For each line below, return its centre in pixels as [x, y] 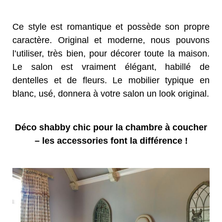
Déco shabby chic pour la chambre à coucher [111, 128]
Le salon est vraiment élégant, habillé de [111, 67]
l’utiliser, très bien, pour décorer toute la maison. [111, 54]
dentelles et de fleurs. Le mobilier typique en [111, 81]
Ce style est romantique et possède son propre [111, 27]
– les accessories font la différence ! [111, 141]
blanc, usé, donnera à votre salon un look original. [111, 94]
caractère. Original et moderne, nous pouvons [111, 40]
